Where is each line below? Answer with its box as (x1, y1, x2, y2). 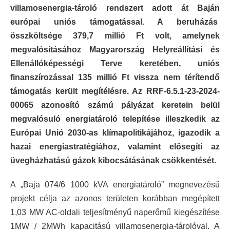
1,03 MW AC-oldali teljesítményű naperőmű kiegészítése (10, 207, 220, 217)
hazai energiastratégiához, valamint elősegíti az (10, 142, 220, 151)
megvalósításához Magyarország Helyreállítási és (10, 45, 220, 54)
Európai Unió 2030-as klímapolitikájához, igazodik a (10, 128, 220, 137)
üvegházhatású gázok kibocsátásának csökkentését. (10, 156, 218, 165)
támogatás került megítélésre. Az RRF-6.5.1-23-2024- (10, 86, 220, 95)
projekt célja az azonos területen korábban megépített (10, 194, 220, 203)
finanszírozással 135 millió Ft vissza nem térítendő (10, 72, 220, 82)
